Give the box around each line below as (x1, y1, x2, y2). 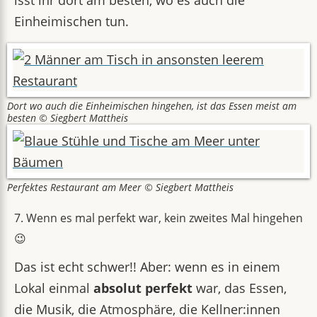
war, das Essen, (192, 279, 287, 296)
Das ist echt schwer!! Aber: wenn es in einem (14, 258, 280, 275)
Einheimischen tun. (14, 13, 129, 30)
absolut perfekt (93, 279, 192, 296)
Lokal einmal (14, 279, 93, 296)
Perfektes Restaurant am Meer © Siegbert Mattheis (7, 181, 234, 194)
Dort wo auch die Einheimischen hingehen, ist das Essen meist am (7, 100, 296, 113)
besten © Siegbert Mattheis (7, 112, 128, 125)
